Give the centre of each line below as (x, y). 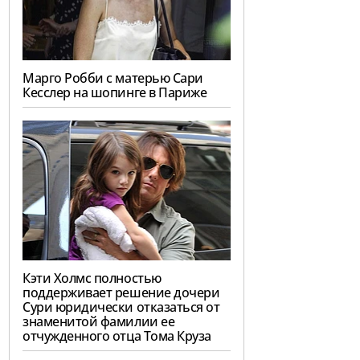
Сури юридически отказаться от (121, 307)
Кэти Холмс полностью (92, 278)
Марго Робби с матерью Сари (113, 78)
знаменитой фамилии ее (99, 321)
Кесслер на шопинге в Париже (115, 92)
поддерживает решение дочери (121, 292)
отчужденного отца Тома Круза (117, 335)
